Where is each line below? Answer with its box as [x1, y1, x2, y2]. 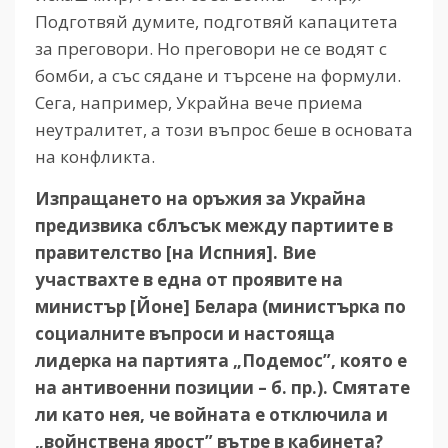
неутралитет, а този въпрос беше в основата [35, 117, 413, 141]
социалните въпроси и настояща [35, 321, 335, 345]
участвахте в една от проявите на [35, 267, 343, 291]
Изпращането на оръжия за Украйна [35, 186, 366, 210]
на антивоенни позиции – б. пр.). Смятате [35, 375, 410, 399]
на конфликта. [35, 144, 155, 168]
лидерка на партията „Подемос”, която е [35, 348, 407, 372]
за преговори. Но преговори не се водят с [35, 36, 387, 60]
